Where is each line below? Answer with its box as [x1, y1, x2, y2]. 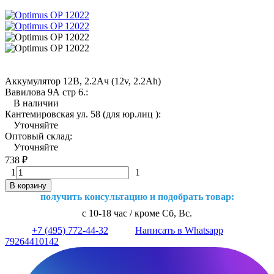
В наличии [13, 97, 59, 108]
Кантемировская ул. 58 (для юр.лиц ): [5, 108, 161, 119]
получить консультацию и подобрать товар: [40, 191, 234, 202]
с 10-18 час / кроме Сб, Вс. [82, 207, 192, 218]
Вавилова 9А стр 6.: [5, 86, 88, 97]
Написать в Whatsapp [135, 224, 223, 235]
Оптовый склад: [5, 130, 72, 141]
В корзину [10, 180, 46, 190]
